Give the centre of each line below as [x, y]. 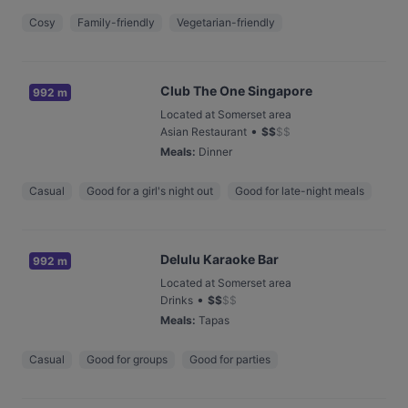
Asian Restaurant [204, 132]
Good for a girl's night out [150, 191]
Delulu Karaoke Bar [219, 259]
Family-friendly [116, 22]
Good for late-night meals [300, 191]
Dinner [215, 152]
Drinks [177, 300]
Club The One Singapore [236, 91]
